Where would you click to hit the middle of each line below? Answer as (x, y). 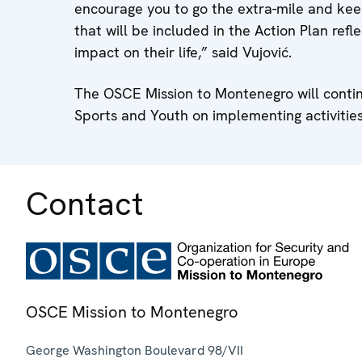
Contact (85, 203)
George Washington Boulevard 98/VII (135, 350)
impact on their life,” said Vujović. (183, 52)
